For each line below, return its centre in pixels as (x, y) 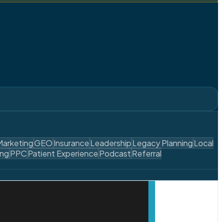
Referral (147, 153)
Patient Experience (63, 153)
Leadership (111, 143)
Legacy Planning (163, 143)
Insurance (71, 143)
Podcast (115, 153)
